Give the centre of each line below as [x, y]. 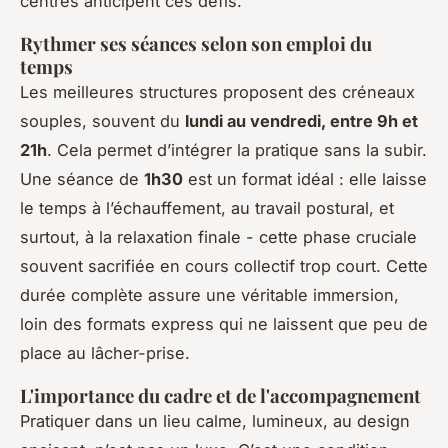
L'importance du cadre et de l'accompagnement [220, 395]
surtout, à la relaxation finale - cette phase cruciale [218, 236]
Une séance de [82, 178]
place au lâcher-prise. [105, 352]
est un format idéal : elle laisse [305, 178]
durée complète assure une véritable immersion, [209, 294]
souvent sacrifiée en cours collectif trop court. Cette [224, 265]
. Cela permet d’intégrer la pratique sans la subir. [237, 149]
